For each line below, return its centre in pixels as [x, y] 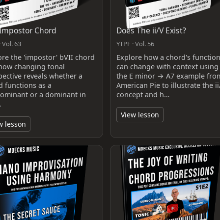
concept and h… [143, 94]
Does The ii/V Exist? [151, 30]
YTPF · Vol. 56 [135, 43]
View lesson [140, 114]
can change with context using [167, 66]
